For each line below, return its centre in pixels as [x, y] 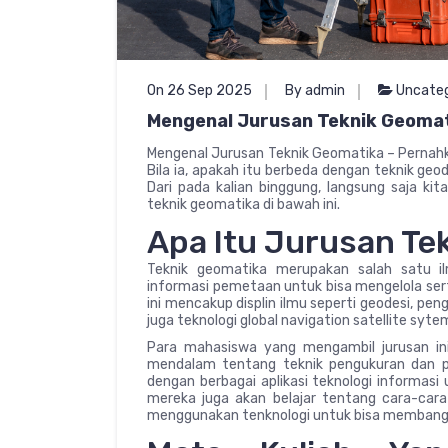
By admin [315, 90]
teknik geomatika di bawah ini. [243, 204]
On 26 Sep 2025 [199, 90]
